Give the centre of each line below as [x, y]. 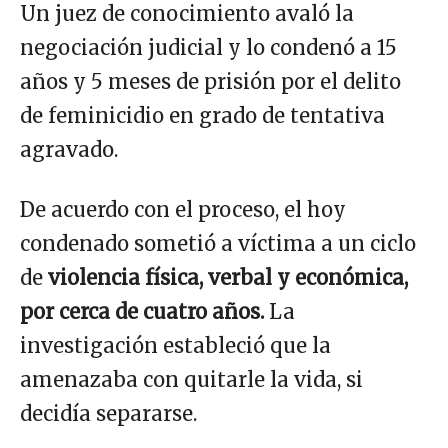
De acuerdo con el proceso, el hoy [183, 209]
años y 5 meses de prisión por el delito [210, 81]
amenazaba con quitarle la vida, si [191, 379]
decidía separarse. [108, 413]
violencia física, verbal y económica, [228, 277]
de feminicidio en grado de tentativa [202, 115]
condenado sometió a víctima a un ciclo [218, 243]
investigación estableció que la [175, 345]
